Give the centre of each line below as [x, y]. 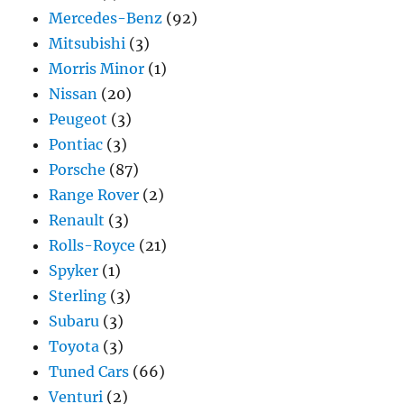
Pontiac [76, 145]
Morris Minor [97, 69]
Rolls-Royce [92, 246]
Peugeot [78, 119]
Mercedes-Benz [106, 18]
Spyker [74, 271]
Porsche [78, 170]
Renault [77, 220]
